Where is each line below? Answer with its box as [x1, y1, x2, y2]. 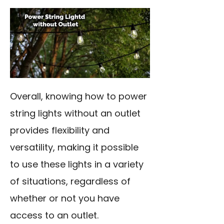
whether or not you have [10, 191, 119, 204]
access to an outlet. [10, 208, 98, 221]
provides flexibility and [10, 123, 109, 136]
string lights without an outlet [10, 106, 140, 119]
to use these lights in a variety [10, 157, 143, 170]
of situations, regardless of [10, 174, 130, 187]
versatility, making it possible [10, 140, 138, 153]
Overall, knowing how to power [10, 89, 147, 102]
